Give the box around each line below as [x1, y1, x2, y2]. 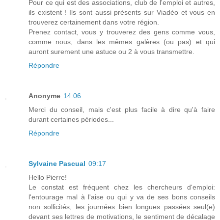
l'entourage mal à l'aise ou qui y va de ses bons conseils [28, 192, 215, 201]
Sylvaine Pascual [28, 159, 85, 167]
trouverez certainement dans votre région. [28, 18, 159, 26]
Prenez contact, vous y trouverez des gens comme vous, [28, 27, 215, 36]
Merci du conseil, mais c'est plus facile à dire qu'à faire [28, 105, 215, 113]
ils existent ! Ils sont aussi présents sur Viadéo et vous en [28, 8, 215, 16]
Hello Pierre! [28, 173, 67, 181]
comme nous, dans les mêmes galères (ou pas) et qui [28, 37, 215, 46]
